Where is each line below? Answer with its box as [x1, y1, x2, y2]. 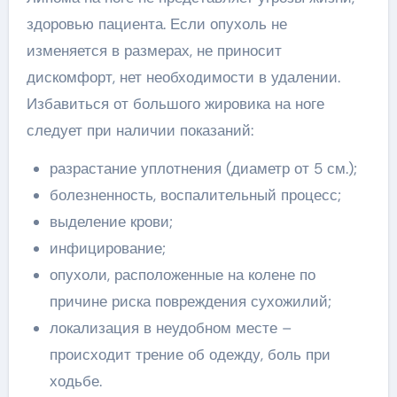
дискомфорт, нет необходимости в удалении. [26, 67, 340, 87]
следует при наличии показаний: [26, 121, 253, 140]
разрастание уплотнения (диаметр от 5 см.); [49, 159, 357, 178]
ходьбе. [49, 371, 102, 391]
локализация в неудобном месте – [49, 318, 292, 338]
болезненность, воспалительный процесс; [49, 185, 341, 205]
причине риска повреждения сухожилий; [49, 292, 331, 311]
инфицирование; [49, 238, 166, 258]
